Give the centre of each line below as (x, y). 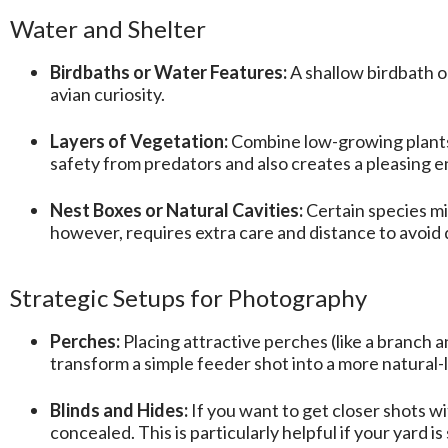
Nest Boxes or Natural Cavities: (176, 210)
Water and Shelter (108, 29)
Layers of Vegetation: (139, 141)
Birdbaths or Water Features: (168, 72)
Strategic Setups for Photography (188, 298)
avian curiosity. (107, 94)
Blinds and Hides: (119, 410)
